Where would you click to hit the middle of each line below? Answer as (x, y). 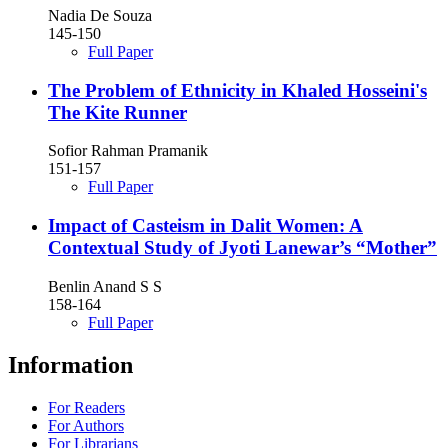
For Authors (86, 425)
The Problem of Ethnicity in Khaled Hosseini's (237, 90)
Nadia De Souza (100, 15)
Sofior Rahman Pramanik (128, 151)
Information (70, 364)
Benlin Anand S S (105, 286)
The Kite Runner (117, 112)
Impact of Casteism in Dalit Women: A (205, 226)
